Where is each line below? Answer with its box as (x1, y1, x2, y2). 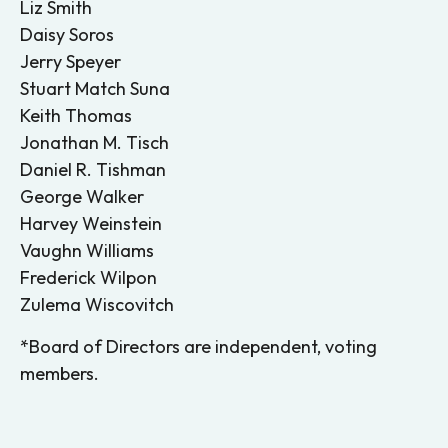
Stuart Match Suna (20, 77, 170, 101)
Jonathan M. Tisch (20, 131, 169, 155)
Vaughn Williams (20, 239, 154, 263)
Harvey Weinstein (20, 212, 162, 236)
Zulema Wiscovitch (20, 293, 174, 317)
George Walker (20, 185, 144, 209)
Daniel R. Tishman (20, 158, 166, 182)
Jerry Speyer (20, 50, 121, 74)
